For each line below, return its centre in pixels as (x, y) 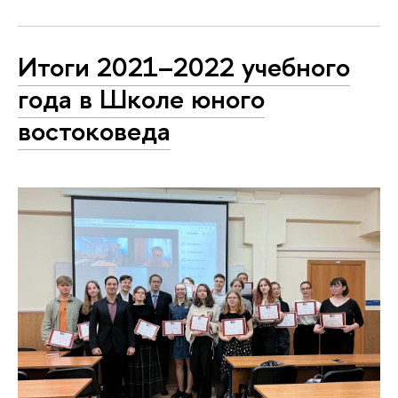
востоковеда (94, 130)
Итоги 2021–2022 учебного (184, 66)
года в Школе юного (141, 98)
